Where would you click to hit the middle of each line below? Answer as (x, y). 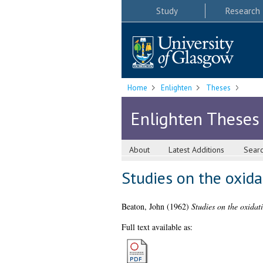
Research (242, 11)
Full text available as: (157, 227)
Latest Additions (197, 150)
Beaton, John (143, 207)
